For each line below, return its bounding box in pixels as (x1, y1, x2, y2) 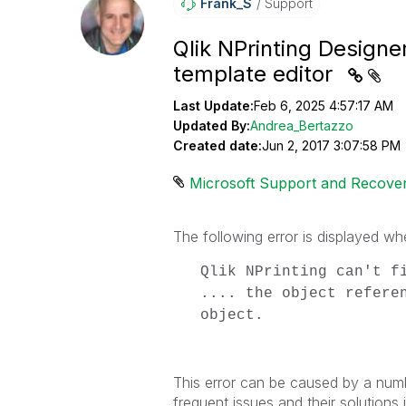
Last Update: (172, 98, 254, 113)
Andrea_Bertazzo (249, 118, 353, 133)
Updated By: (172, 118, 250, 133)
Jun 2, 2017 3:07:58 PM (261, 138, 401, 153)
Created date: (172, 138, 262, 153)
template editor (172, 61, 339, 87)
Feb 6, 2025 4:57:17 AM (253, 98, 393, 113)
